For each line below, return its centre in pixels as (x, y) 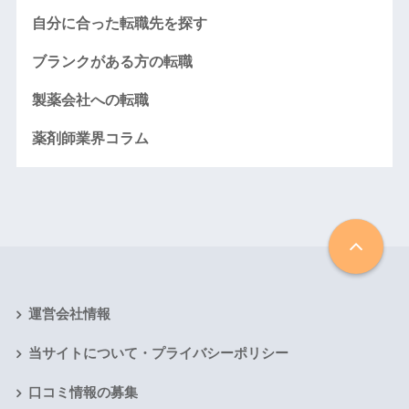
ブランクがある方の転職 (112, 61)
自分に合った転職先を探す (119, 23)
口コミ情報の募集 (83, 392)
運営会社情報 (69, 314)
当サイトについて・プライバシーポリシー (158, 353)
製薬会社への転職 (90, 100)
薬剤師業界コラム (90, 138)
